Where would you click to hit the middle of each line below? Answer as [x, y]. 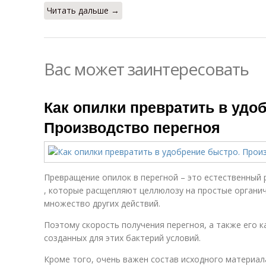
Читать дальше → [83, 10]
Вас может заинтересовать [146, 69]
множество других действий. [102, 203]
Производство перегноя [132, 127]
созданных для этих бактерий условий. [122, 238]
